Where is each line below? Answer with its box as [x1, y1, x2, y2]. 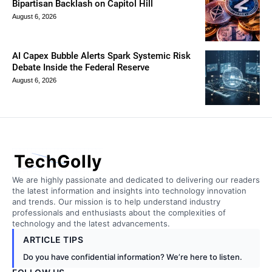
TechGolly [13, 151, 102, 172]
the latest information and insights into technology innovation [12, 185, 246, 195]
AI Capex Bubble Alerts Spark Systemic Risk [12, 50, 191, 62]
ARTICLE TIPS [23, 234, 83, 245]
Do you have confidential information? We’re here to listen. [23, 251, 242, 262]
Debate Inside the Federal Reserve [12, 62, 149, 73]
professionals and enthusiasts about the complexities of [12, 207, 226, 217]
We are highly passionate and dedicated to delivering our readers [12, 174, 260, 185]
